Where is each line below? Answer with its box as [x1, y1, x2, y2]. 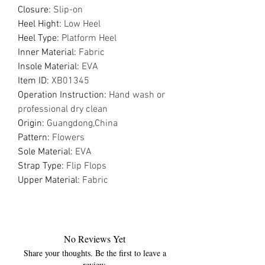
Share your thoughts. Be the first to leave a [23, 247, 166, 258]
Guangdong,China [47, 118, 118, 130]
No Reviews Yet [64, 232, 125, 245]
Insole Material [18, 61, 77, 73]
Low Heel [64, 18, 101, 30]
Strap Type [18, 160, 62, 172]
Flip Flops [66, 160, 106, 172]
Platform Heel [62, 33, 117, 44]
